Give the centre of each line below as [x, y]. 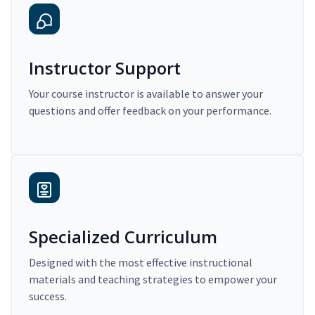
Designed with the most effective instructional [141, 263]
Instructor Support [105, 68]
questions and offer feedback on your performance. [150, 111]
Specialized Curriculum [123, 237]
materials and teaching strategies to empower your [153, 279]
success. [48, 296]
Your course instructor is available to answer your [146, 94]
